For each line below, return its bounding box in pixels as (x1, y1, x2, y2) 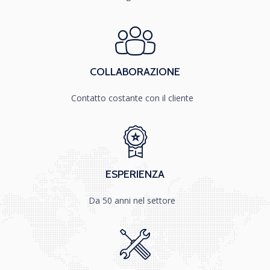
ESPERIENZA (105, 167, 165, 181)
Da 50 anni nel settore (89, 194, 175, 206)
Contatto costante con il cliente (71, 92, 193, 104)
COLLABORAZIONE (90, 64, 180, 78)
